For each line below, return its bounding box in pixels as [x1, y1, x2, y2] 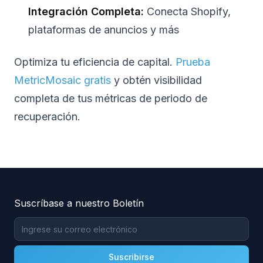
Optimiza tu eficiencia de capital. [14, 56, 176, 69]
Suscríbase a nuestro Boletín [14, 197, 144, 210]
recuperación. [14, 110, 80, 123]
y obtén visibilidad [111, 74, 202, 87]
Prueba [176, 56, 210, 69]
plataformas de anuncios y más [28, 23, 179, 36]
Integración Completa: [28, 5, 144, 18]
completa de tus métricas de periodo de [14, 92, 207, 105]
